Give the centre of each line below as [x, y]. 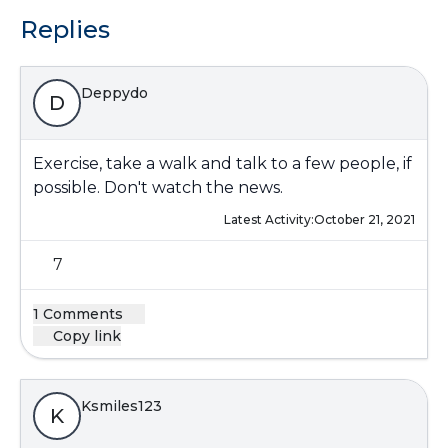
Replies [65, 29]
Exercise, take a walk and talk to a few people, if [222, 163]
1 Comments [80, 314]
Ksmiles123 [121, 406]
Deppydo [114, 93]
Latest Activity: [269, 219]
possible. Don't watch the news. [158, 187]
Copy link [87, 336]
